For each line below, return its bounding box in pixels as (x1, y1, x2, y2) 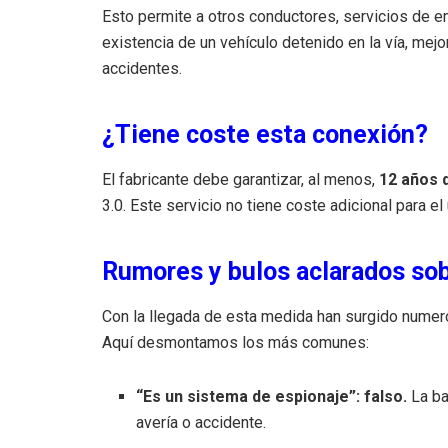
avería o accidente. (136, 412, 267, 432)
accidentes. (102, 58, 182, 78)
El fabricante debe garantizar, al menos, (102, 169, 379, 189)
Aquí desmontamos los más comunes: (102, 332, 369, 352)
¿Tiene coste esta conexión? (102, 119, 428, 149)
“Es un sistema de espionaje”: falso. (136, 386, 408, 406)
